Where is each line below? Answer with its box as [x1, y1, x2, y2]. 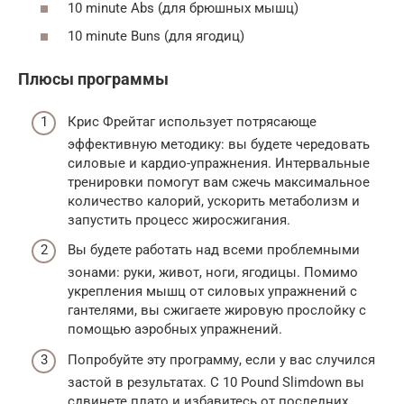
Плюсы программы [18, 69, 169, 88]
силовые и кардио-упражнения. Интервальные [68, 154, 370, 171]
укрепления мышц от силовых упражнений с [68, 283, 357, 299]
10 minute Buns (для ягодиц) [68, 28, 244, 44]
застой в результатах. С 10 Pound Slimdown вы [68, 373, 364, 390]
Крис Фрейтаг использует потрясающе [68, 113, 317, 130]
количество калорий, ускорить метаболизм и [68, 192, 360, 209]
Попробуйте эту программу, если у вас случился [68, 351, 375, 368]
